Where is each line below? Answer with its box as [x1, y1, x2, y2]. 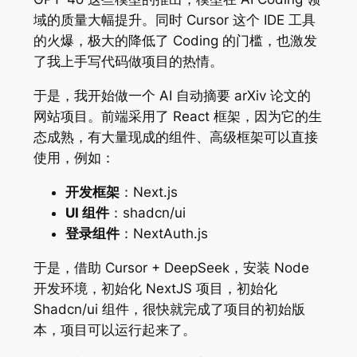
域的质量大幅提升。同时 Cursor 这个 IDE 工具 [33, 12, 316, 29]
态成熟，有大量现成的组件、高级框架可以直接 [33, 129, 318, 145]
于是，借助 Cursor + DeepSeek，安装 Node [33, 259, 309, 276]
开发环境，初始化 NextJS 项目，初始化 [33, 280, 277, 296]
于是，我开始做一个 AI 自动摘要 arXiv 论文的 [33, 88, 311, 104]
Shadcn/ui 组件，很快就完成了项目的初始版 [33, 300, 305, 317]
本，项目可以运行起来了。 [33, 321, 196, 338]
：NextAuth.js [119, 225, 208, 241]
